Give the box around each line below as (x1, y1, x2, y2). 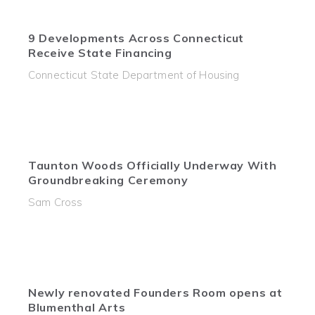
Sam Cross (28, 195, 83, 209)
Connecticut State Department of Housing (28, 68, 240, 82)
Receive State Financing (28, 46, 172, 60)
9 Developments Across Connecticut (28, 31, 245, 45)
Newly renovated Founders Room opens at (28, 285, 283, 300)
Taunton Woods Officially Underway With (28, 158, 277, 172)
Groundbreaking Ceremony (28, 173, 188, 187)
